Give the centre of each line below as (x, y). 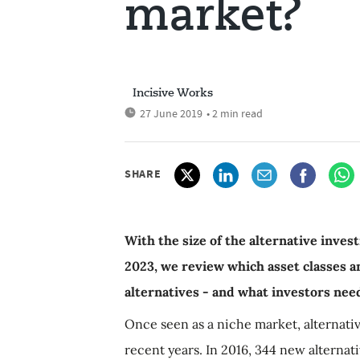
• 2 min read (235, 113)
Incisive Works (173, 93)
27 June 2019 (171, 113)
